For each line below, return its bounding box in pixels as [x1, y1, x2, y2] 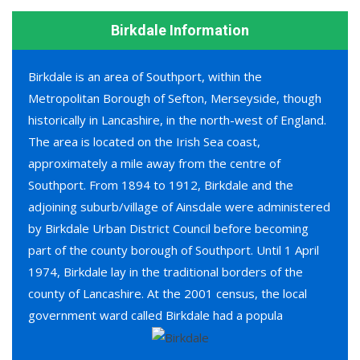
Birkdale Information [111, 21, 249, 39]
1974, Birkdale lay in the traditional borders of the [28, 263, 303, 280]
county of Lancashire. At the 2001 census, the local [28, 284, 307, 301]
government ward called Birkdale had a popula [28, 306, 283, 323]
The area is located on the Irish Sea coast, [28, 133, 260, 149]
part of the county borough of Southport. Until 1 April [28, 241, 319, 258]
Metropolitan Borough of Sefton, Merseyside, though [28, 89, 321, 106]
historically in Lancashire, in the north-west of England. [28, 111, 326, 128]
